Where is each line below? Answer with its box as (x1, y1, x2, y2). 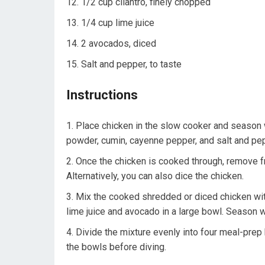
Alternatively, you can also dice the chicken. (66, 170, 244, 182)
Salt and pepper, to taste (81, 59, 182, 70)
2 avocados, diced (81, 38, 156, 50)
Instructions (66, 88, 138, 103)
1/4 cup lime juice (81, 17, 154, 29)
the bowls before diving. (66, 241, 166, 253)
